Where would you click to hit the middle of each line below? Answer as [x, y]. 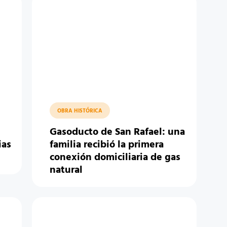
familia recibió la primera [106, 145]
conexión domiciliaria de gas [115, 158]
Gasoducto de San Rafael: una [117, 132]
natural [66, 170]
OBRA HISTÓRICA [80, 111]
